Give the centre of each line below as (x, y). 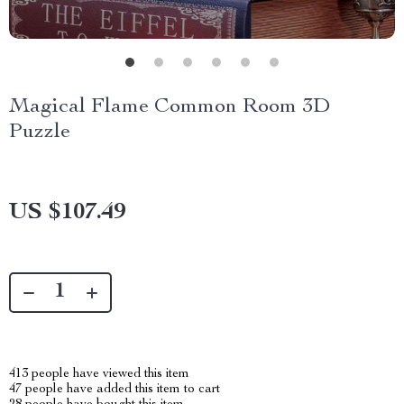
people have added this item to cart (121, 390)
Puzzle (40, 133)
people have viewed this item (109, 374)
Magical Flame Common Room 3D (170, 107)
